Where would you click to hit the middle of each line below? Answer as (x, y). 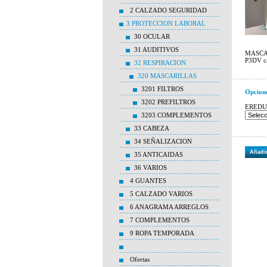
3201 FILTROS (162, 89)
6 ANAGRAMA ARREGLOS (169, 207)
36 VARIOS (150, 167)
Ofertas (140, 259)
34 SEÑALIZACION (163, 141)
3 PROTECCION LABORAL (166, 23)
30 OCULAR (152, 36)
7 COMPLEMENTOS (160, 220)
